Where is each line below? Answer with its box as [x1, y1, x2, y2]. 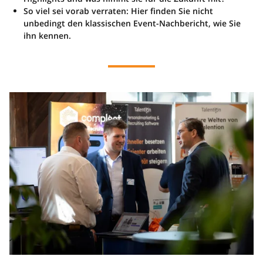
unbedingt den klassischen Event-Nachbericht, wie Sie [23, 17, 241, 29]
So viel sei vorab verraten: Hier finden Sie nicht [23, 5, 213, 16]
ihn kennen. [23, 29, 71, 41]
